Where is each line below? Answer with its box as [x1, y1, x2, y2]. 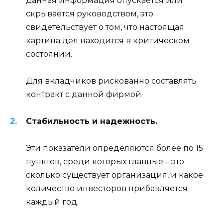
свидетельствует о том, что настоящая [26, 22, 184, 32]
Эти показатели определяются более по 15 [26, 143, 203, 153]
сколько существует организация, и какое [26, 170, 203, 180]
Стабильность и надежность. [26, 116, 157, 126]
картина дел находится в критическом [26, 35, 190, 45]
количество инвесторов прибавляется [26, 184, 188, 194]
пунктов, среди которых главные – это [26, 157, 184, 167]
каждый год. [26, 197, 79, 207]
